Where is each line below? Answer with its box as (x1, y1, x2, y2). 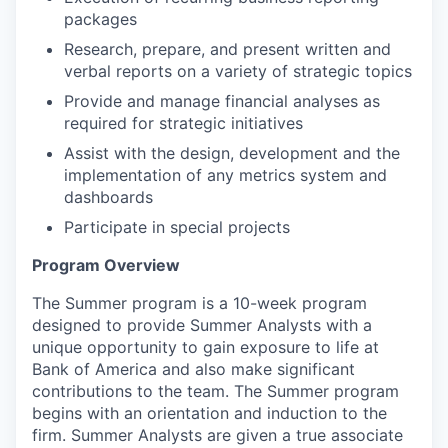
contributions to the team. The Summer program (32, 380, 399, 401)
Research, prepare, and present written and (64, 38, 391, 59)
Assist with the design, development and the (64, 142, 400, 163)
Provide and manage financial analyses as (64, 90, 380, 111)
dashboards (64, 186, 153, 207)
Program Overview (32, 254, 180, 275)
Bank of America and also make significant (32, 358, 355, 379)
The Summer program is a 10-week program (32, 292, 367, 313)
